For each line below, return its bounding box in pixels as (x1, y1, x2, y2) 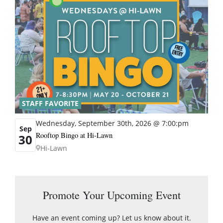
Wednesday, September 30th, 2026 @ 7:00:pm (36, 118, 189, 128)
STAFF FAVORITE (22, 98, 79, 108)
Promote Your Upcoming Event (42, 187, 181, 202)
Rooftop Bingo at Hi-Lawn (36, 130, 112, 140)
